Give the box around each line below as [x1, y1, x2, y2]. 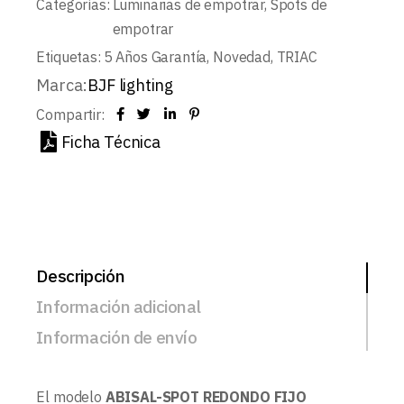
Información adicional [36, 296, 201, 318]
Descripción [36, 265, 125, 288]
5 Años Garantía [103, 48, 207, 67]
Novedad [213, 48, 271, 67]
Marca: [36, 75, 88, 96]
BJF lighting [87, 75, 174, 96]
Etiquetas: [36, 48, 101, 67]
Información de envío [36, 326, 197, 349]
